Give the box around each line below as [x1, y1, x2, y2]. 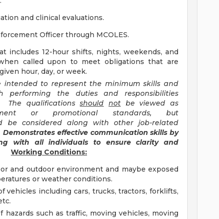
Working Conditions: [11, 148, 87, 156]
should [80, 99, 104, 108]
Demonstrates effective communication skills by [3, 128, 179, 137]
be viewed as [121, 99, 179, 108]
